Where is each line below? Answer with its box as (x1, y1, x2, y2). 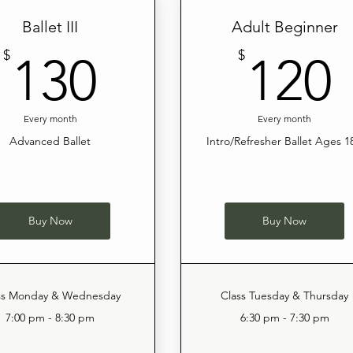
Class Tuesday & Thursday (221, 288, 349, 303)
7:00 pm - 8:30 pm (6, 310, 95, 325)
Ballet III (22, 17, 79, 37)
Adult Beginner (231, 17, 338, 37)
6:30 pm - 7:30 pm (240, 310, 329, 325)
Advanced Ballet (9, 134, 91, 149)
